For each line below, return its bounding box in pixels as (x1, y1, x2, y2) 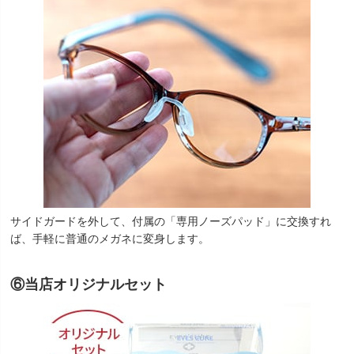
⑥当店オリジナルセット (10, 276, 167, 292)
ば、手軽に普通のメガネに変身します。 (10, 232, 209, 245)
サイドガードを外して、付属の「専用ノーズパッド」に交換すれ (10, 215, 331, 228)
